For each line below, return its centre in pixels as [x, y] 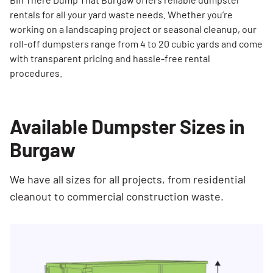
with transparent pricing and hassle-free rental [110, 58]
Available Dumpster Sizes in [127, 126]
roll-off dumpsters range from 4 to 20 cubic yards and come [136, 44]
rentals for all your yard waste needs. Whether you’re [121, 14]
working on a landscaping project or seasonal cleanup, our [133, 29]
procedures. [36, 73]
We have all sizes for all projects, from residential [128, 179]
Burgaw [43, 149]
